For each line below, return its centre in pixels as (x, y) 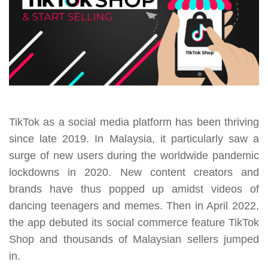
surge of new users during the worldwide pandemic (134, 156)
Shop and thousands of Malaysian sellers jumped (134, 240)
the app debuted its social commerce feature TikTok (134, 223)
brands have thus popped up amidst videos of (134, 189)
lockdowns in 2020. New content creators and (134, 173)
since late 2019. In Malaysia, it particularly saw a (134, 139)
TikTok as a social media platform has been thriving (134, 122)
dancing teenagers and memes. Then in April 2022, (134, 206)
